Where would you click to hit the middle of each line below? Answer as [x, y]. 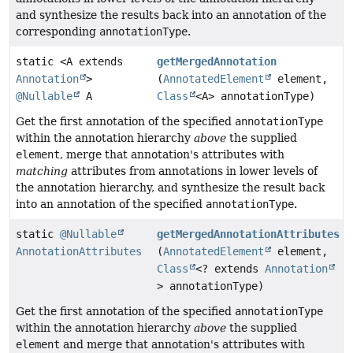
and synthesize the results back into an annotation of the [171, 15]
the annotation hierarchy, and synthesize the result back [170, 188]
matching [42, 171]
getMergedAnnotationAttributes [249, 234]
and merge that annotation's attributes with [182, 345]
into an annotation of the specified [111, 204]
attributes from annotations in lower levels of [193, 171]
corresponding [58, 32]
